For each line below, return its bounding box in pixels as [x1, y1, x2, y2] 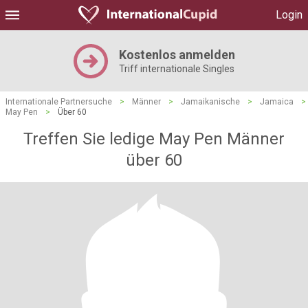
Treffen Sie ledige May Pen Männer [23, 129, 285, 148]
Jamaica [260, 97, 294, 107]
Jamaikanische [181, 97, 240, 107]
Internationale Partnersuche [5, 97, 112, 107]
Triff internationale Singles [118, 63, 234, 74]
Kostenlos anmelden [118, 47, 235, 62]
